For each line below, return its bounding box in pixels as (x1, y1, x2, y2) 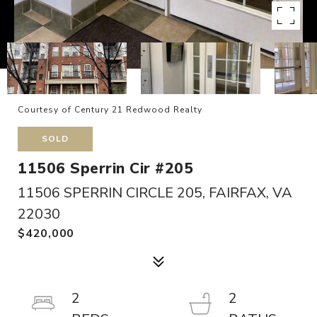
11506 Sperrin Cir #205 (18, 158, 193, 178)
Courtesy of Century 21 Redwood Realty (18, 104, 202, 115)
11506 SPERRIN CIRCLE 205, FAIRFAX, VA (18, 183, 292, 202)
